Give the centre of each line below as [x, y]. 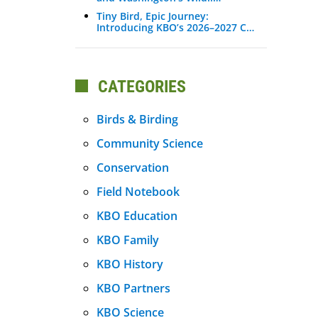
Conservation [133, 167]
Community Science [150, 143]
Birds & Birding [137, 119]
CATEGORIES [140, 86]
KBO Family [128, 240]
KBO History [130, 264]
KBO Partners [133, 288]
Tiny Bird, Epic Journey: [153, 16]
